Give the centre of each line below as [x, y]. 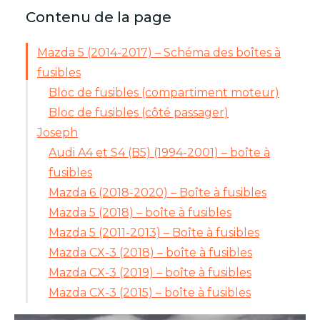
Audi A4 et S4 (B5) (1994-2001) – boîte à [159, 152]
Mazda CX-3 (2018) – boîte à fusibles [150, 252]
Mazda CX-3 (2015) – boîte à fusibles [150, 292]
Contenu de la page [99, 17]
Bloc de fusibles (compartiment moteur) [164, 92]
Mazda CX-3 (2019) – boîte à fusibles [150, 272]
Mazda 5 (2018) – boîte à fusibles [140, 212]
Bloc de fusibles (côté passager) [139, 112]
